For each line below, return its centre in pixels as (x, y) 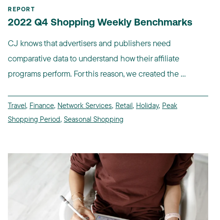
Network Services (85, 105)
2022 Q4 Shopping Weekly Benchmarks (100, 23)
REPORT (21, 10)
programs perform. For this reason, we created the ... (97, 73)
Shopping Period (34, 119)
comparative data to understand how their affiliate (94, 58)
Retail (124, 105)
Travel (17, 105)
